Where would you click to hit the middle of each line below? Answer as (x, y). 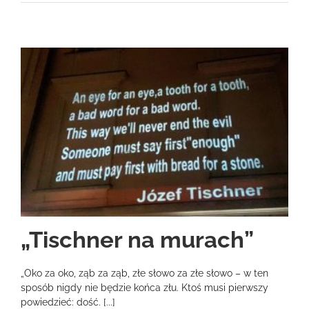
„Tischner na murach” (137, 239)
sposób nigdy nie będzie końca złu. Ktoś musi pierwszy (144, 287)
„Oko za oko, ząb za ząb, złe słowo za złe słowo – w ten (144, 273)
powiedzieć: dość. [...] (68, 302)
